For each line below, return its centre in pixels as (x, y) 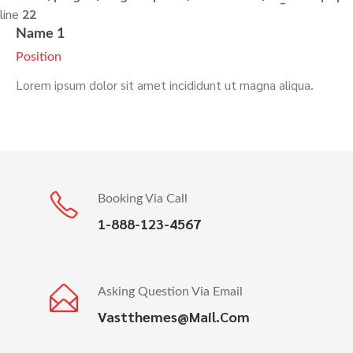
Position (39, 57)
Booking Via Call (143, 199)
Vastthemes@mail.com (174, 316)
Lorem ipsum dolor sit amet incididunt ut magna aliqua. (165, 85)
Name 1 (40, 34)
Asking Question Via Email (170, 292)
